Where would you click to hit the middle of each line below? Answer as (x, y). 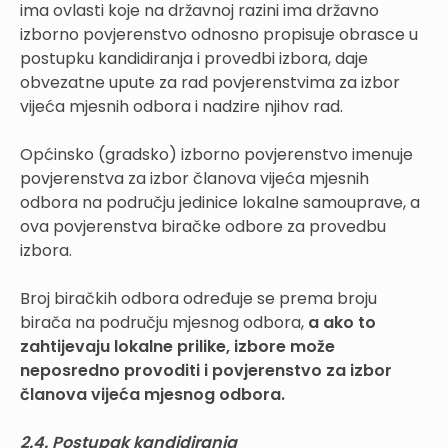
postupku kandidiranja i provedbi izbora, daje (194, 58)
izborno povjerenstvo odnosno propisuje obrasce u (219, 34)
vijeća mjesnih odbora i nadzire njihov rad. (181, 106)
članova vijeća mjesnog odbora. (152, 394)
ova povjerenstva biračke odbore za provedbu (203, 226)
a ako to (342, 322)
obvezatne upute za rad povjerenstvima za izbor (210, 82)
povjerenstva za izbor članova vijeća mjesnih (194, 178)
